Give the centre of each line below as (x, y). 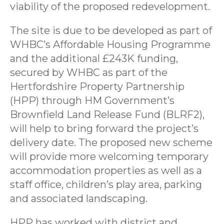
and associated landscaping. (79, 198)
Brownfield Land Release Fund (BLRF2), (107, 114)
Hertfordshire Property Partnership (97, 86)
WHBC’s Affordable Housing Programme (110, 44)
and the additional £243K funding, (94, 58)
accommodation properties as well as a (106, 170)
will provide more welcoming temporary (109, 156)
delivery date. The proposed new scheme (111, 142)
